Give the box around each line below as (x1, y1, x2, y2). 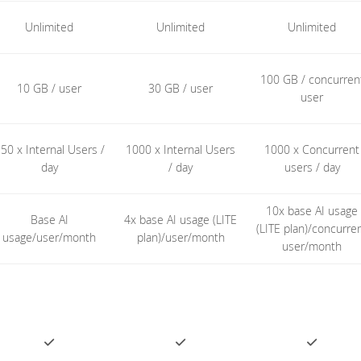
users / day (284, 160, 340, 175)
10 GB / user (17, 81, 82, 96)
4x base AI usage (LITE (124, 212, 238, 227)
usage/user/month (2, 230, 97, 245)
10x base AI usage (266, 203, 359, 218)
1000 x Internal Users (126, 142, 236, 157)
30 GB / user (148, 81, 214, 96)
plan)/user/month (136, 230, 225, 245)
